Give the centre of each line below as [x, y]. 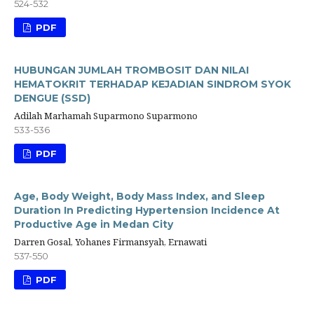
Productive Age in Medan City [94, 225]
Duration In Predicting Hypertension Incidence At [147, 211]
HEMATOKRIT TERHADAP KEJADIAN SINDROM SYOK [152, 84]
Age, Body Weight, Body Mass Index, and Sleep [139, 197]
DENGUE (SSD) [52, 98]
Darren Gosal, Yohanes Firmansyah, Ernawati [110, 242]
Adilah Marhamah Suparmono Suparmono [106, 116]
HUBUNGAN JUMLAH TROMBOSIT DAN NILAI [131, 70]
